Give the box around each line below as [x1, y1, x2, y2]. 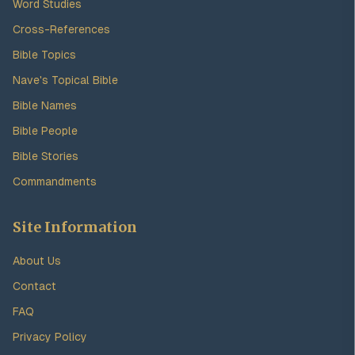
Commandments [13, 175, 97, 188]
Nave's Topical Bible [13, 74, 118, 86]
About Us [13, 254, 61, 267]
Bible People [13, 124, 78, 137]
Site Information [13, 218, 137, 236]
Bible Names [13, 99, 77, 112]
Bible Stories [13, 150, 78, 162]
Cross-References [13, 23, 110, 36]
